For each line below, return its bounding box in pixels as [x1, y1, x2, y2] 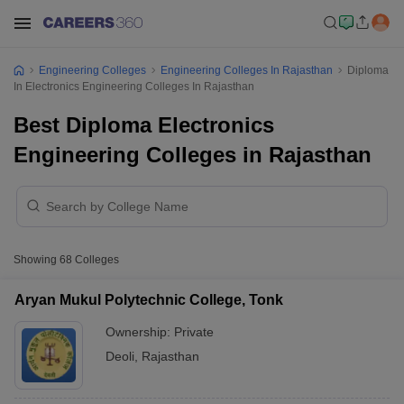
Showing [14, 253, 60, 266]
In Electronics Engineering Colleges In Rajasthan [14, 80, 254, 93]
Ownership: [106, 325, 174, 339]
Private [174, 325, 214, 339]
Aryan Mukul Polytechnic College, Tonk [14, 292, 283, 308]
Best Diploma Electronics [14, 113, 274, 137]
